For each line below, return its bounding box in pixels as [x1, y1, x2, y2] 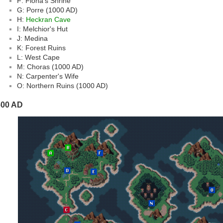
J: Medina [17, 34, 48, 43]
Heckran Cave [26, 15, 71, 24]
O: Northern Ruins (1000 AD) [17, 82, 108, 90]
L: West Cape [17, 53, 60, 62]
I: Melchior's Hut [17, 25, 68, 33]
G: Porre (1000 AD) [17, 6, 78, 14]
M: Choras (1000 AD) [17, 63, 84, 71]
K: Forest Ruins [17, 44, 66, 52]
